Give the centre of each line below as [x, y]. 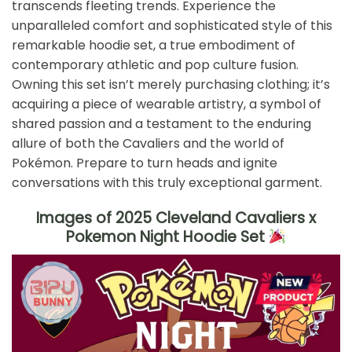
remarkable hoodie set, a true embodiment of [154, 46]
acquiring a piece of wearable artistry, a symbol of [167, 104]
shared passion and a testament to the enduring [161, 124]
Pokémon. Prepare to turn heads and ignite [145, 163]
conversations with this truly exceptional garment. [167, 183]
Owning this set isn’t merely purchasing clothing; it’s [171, 85]
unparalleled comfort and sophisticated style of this [172, 26]
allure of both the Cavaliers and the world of [148, 144]
